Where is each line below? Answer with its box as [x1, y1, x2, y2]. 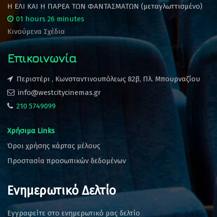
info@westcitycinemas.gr [18, 88, 101, 97]
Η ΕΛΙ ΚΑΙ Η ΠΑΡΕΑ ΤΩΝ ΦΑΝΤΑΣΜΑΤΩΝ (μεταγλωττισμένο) [7, 1, 202, 11]
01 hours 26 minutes [16, 14, 84, 23]
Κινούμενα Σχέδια [7, 27, 65, 36]
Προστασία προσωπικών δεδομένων [7, 156, 126, 165]
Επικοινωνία [7, 50, 77, 65]
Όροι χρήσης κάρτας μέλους [7, 141, 100, 150]
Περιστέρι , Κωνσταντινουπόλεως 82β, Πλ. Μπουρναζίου [16, 74, 200, 83]
